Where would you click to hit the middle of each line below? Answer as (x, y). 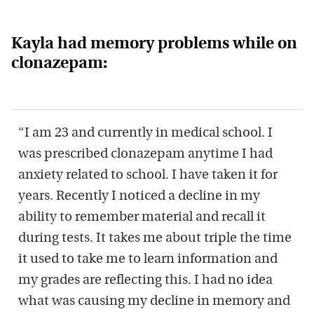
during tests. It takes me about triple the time (155, 239)
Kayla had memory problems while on (154, 45)
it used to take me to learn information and (148, 260)
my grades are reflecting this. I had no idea (145, 281)
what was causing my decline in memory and (154, 302)
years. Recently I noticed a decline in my (139, 197)
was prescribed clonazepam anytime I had (145, 155)
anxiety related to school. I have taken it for (148, 176)
